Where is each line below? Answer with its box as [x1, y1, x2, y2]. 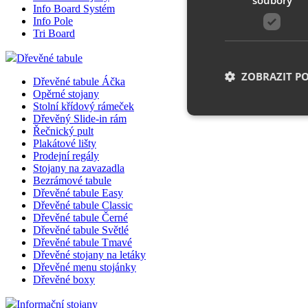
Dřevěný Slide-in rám [33, 113, 126, 125]
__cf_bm [237, 225, 266, 236]
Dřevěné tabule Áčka [33, 76, 125, 88]
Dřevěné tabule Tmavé [33, 236, 132, 249]
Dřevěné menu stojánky [33, 261, 136, 274]
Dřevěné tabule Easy [33, 187, 123, 199]
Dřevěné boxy [33, 274, 95, 286]
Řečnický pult [33, 125, 93, 137]
